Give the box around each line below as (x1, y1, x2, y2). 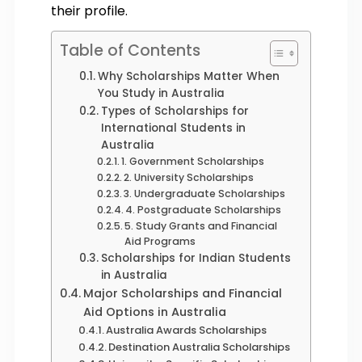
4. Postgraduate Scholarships (125, 202, 282, 217)
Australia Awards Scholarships (106, 322, 270, 338)
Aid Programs (124, 234, 196, 248)
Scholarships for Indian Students (100, 250, 291, 266)
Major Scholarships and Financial (82, 284, 282, 301)
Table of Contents (60, 39, 200, 61)
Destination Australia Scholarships (108, 339, 291, 355)
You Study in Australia (97, 85, 225, 101)
